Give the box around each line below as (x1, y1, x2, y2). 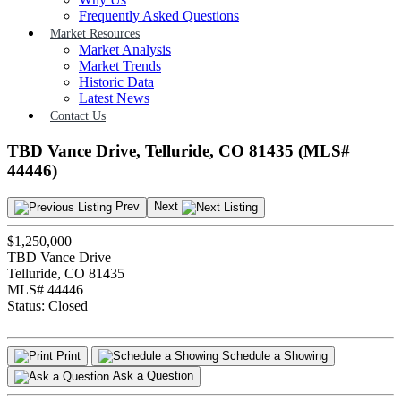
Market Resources (50, 26, 140, 40)
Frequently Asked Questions (79, 8, 239, 23)
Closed (48, 297, 88, 313)
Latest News (79, 90, 149, 106)
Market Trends (79, 58, 161, 73)
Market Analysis (79, 42, 171, 57)
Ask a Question (113, 369, 193, 383)
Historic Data (79, 74, 154, 90)
